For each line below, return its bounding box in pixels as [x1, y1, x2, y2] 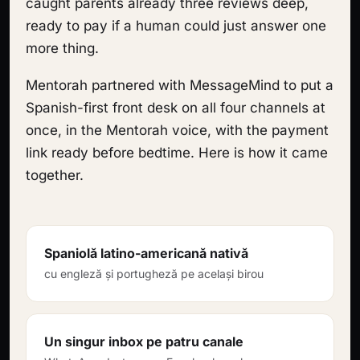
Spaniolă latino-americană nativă [44, 245, 248, 261]
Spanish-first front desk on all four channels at [26, 100, 325, 116]
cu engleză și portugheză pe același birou [44, 267, 264, 280]
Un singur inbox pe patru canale [44, 333, 243, 350]
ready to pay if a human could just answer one [26, 18, 326, 34]
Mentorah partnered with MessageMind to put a [26, 77, 333, 93]
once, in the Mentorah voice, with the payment [26, 122, 329, 138]
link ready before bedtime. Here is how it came [26, 145, 328, 161]
